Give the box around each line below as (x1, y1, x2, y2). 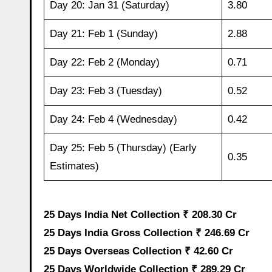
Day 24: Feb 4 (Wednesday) (49, 113, 177, 125)
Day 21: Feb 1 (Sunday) (49, 27, 158, 39)
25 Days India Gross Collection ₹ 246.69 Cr (44, 226, 250, 239)
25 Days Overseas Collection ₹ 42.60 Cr (44, 245, 233, 257)
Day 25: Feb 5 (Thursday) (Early (49, 141, 197, 154)
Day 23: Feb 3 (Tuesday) (49, 84, 162, 97)
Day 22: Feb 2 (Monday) (49, 56, 160, 68)
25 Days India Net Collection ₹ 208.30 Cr (44, 208, 237, 220)
